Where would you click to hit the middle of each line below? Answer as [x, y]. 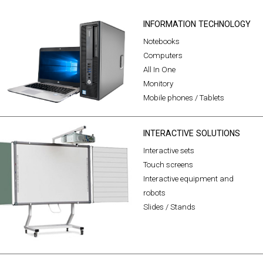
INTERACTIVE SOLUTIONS [192, 133]
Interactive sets [169, 150]
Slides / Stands [169, 207]
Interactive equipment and [188, 178]
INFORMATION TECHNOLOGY [197, 24]
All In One [159, 69]
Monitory [158, 83]
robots [154, 193]
